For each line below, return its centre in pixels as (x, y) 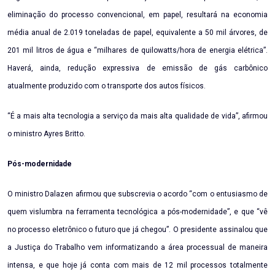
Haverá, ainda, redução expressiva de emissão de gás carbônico (137, 68)
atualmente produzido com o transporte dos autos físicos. (107, 86)
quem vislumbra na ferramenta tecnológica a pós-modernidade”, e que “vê (137, 212)
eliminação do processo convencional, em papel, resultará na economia (137, 15)
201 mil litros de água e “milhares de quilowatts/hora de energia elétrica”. (137, 51)
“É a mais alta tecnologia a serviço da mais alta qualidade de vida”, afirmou (137, 116)
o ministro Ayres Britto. (46, 134)
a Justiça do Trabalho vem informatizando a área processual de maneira (137, 248)
